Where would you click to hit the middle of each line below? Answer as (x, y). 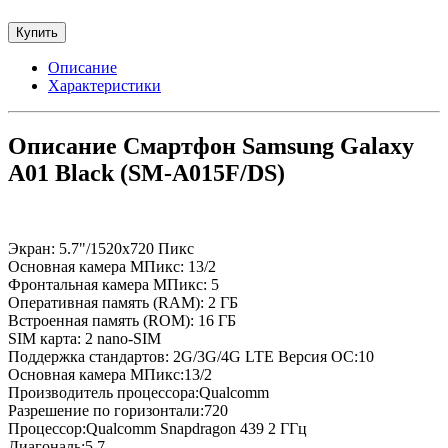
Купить (37, 32)
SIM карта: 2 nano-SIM (84, 339)
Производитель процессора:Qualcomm (138, 393)
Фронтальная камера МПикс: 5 (113, 285)
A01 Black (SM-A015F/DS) (146, 172)
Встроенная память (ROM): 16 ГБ (122, 321)
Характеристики (104, 85)
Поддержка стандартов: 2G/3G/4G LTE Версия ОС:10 (191, 357)
